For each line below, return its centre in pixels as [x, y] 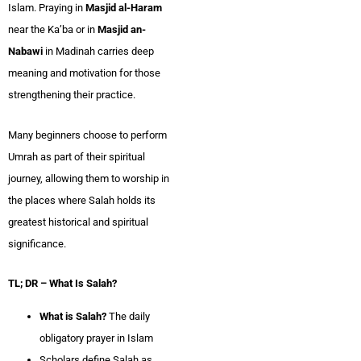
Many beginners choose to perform [87, 135]
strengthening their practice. [72, 94]
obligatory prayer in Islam [96, 338]
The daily [128, 317]
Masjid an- [122, 29]
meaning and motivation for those [84, 73]
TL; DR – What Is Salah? [62, 284]
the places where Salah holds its [82, 200]
